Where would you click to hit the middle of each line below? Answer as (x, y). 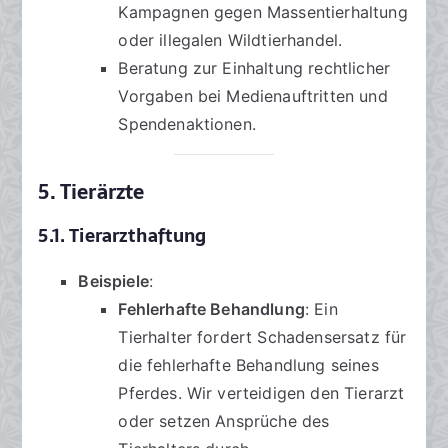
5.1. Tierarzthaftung (122, 236)
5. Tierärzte (91, 192)
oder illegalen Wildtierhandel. (230, 40)
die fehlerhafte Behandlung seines (248, 365)
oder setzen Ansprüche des (224, 421)
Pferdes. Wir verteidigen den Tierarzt (261, 393)
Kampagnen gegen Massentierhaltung (263, 12)
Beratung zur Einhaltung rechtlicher (254, 68)
